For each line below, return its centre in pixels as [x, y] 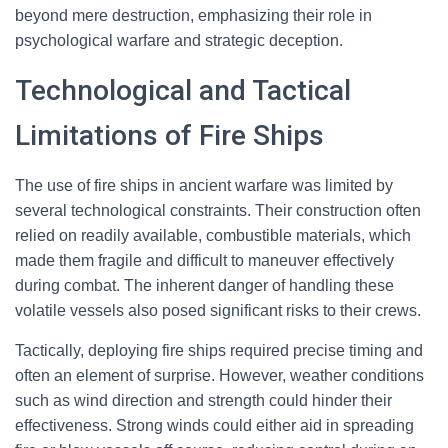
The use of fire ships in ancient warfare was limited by [204, 185]
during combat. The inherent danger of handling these [204, 285]
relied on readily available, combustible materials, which [213, 235]
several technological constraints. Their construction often [218, 210]
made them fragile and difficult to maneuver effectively [204, 260]
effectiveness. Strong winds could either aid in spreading [214, 425]
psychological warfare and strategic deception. [179, 40]
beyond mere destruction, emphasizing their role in [193, 15]
